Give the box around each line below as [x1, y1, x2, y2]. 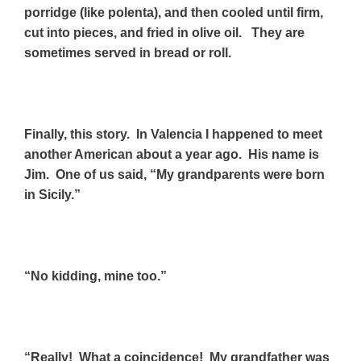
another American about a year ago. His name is [24, 147, 319, 161]
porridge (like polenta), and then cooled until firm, [24, 5, 323, 19]
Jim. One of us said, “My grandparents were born [24, 167, 325, 181]
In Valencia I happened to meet [136, 127, 322, 141]
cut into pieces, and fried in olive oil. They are [24, 25, 305, 39]
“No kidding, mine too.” [24, 268, 167, 283]
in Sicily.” [24, 187, 81, 201]
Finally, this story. [24, 127, 136, 141]
